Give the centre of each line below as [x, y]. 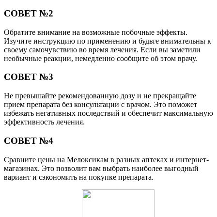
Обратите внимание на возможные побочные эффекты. [96, 32]
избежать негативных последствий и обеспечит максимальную [108, 113]
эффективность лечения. [44, 122]
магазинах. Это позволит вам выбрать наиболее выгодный [101, 168]
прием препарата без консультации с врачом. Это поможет [101, 105]
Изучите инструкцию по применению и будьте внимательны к [108, 41]
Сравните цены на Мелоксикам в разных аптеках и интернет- [106, 159]
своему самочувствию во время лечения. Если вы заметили [102, 49]
